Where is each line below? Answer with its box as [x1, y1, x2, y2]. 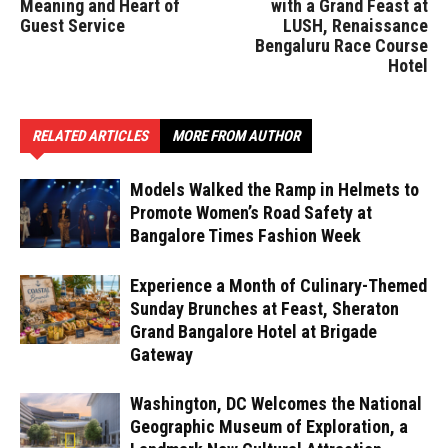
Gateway [130, 344, 193, 365]
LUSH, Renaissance [283, 15, 428, 36]
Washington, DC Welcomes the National [130, 393, 422, 414]
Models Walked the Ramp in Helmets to [130, 179, 419, 200]
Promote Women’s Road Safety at [130, 202, 372, 223]
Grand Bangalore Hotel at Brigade [130, 321, 377, 342]
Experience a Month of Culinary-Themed [130, 275, 427, 296]
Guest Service [20, 15, 125, 36]
